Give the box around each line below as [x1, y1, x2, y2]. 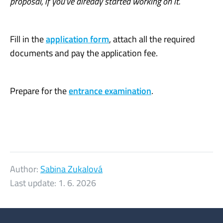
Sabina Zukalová [40, 162, 103, 176]
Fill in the [10, 32, 46, 46]
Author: [10, 162, 40, 176]
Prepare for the [10, 84, 69, 98]
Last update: [10, 176, 58, 190]
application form [46, 32, 109, 46]
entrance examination [69, 84, 151, 98]
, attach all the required [109, 32, 195, 46]
